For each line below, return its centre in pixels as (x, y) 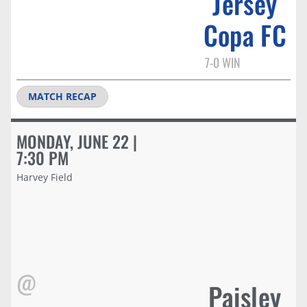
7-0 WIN (222, 62)
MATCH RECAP (62, 96)
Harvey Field (45, 177)
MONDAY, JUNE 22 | (77, 141)
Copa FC (245, 34)
